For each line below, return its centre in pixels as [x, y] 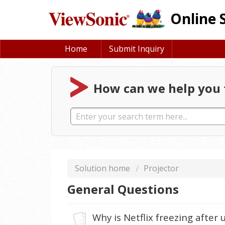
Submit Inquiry [137, 49]
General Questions [123, 189]
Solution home [103, 168]
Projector [161, 168]
